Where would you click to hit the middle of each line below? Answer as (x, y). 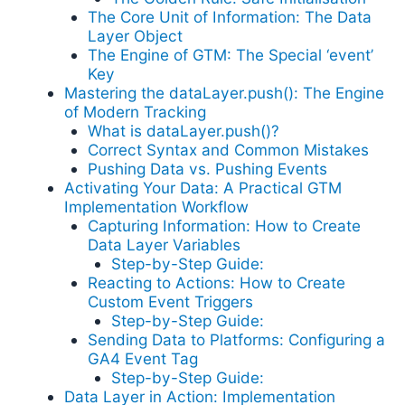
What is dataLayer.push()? (183, 131)
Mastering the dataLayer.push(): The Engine (225, 93)
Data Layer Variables (164, 245)
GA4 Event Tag (142, 359)
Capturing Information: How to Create (224, 226)
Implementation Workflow (157, 207)
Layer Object (135, 36)
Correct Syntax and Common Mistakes (228, 150)
